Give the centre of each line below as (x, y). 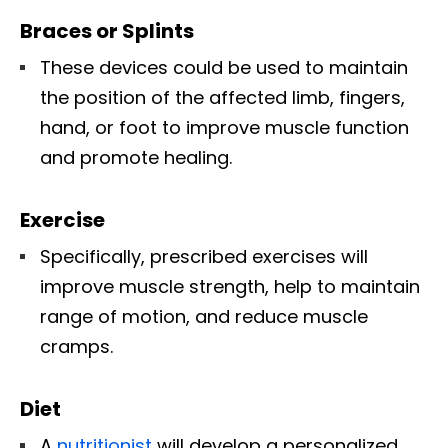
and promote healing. (136, 157)
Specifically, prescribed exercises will (204, 256)
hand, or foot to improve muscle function (224, 127)
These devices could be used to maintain (224, 67)
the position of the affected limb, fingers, (222, 97)
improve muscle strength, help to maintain (230, 286)
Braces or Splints (107, 30)
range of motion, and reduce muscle (204, 316)
